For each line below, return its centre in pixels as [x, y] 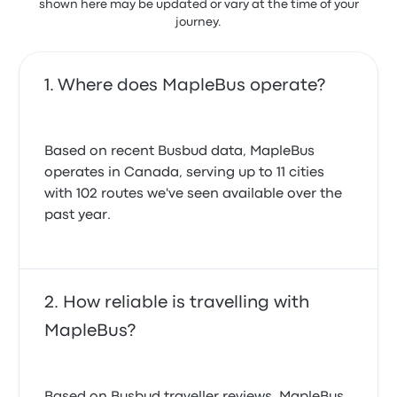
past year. [78, 215]
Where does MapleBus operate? [192, 86]
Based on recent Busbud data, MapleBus [180, 152]
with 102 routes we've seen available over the [194, 194]
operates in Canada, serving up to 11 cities [185, 173]
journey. [198, 22]
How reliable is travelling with [187, 303]
